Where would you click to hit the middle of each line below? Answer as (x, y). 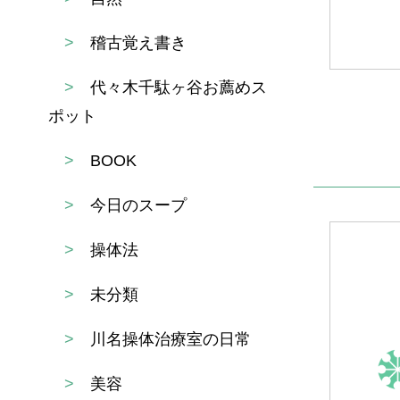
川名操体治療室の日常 (170, 339)
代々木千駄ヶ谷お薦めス (178, 87)
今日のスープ (138, 205)
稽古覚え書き (138, 42)
